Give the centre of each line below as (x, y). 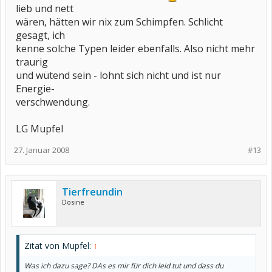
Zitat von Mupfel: (59, 246)
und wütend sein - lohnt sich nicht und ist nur (118, 75)
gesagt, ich (40, 35)
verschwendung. (53, 102)
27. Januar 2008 (42, 150)
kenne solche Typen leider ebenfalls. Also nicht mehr (135, 49)
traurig (32, 62)
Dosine (73, 202)
